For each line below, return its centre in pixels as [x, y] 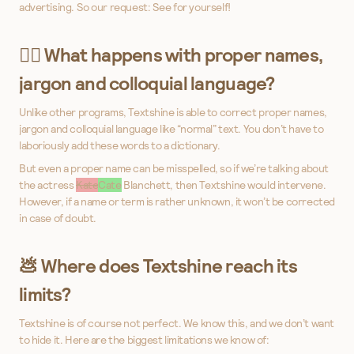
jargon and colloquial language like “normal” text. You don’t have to [171, 128]
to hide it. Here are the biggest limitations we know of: [144, 339]
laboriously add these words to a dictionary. [120, 145]
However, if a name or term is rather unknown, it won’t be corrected [177, 201]
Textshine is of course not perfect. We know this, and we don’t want [177, 323]
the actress [47, 185]
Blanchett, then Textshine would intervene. [224, 185]
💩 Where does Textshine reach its [158, 265]
